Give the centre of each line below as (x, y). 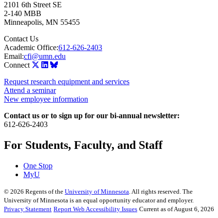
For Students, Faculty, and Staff (83, 145)
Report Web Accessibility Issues (95, 209)
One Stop (38, 166)
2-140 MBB (23, 14)
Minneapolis (23, 22)
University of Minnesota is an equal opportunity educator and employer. (99, 200)
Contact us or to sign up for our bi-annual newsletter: (93, 116)
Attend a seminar (30, 91)
